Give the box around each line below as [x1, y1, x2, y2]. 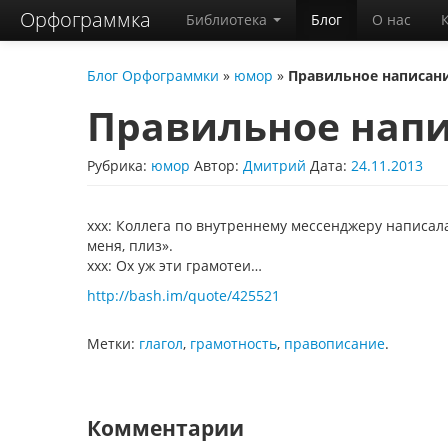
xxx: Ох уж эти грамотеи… [87, 256, 262, 275]
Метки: [87, 334, 139, 353]
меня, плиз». [87, 236, 173, 255]
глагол [139, 334, 183, 353]
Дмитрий [243, 156, 306, 175]
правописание [284, 334, 385, 353]
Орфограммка [20, 6, 151, 33]
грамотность [190, 334, 277, 353]
